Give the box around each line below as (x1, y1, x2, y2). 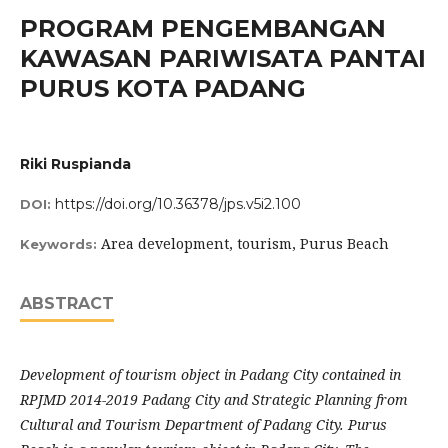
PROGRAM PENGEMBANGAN (20, 14, 386, 43)
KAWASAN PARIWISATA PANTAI (20, 44, 426, 73)
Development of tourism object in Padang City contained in (20, 365, 401, 384)
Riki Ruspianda (20, 155, 131, 173)
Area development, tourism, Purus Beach (101, 234, 389, 253)
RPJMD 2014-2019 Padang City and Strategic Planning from (20, 390, 408, 409)
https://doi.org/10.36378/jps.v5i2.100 (55, 195, 301, 213)
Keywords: (20, 236, 101, 252)
